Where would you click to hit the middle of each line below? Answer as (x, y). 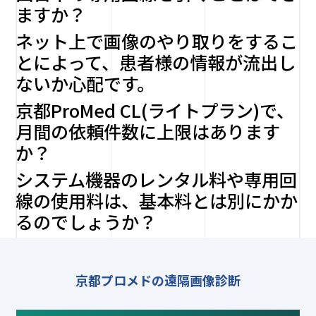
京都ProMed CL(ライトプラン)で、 (155, 110)
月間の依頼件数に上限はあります (148, 131)
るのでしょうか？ (86, 221)
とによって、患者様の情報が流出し (156, 62)
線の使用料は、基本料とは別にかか (157, 200)
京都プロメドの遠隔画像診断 (158, 280)
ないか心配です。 (85, 83)
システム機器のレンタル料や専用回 (157, 179)
